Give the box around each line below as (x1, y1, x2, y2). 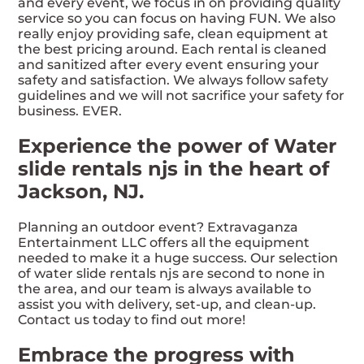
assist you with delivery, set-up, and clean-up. (18, 296, 317, 312)
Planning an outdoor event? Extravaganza (18, 219, 299, 235)
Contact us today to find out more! (18, 311, 246, 327)
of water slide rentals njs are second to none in (18, 265, 326, 281)
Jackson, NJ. (18, 180, 145, 204)
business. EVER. (18, 103, 123, 119)
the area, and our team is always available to (18, 280, 312, 297)
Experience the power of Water (18, 134, 337, 158)
